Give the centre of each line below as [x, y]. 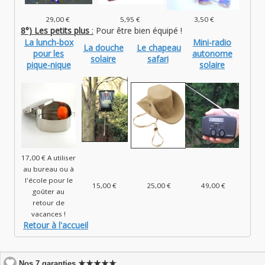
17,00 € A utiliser [49, 158]
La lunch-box [49, 43]
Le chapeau [159, 48]
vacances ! [49, 214]
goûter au [49, 192]
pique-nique [49, 65]
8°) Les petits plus [56, 31]
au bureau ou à [49, 169]
